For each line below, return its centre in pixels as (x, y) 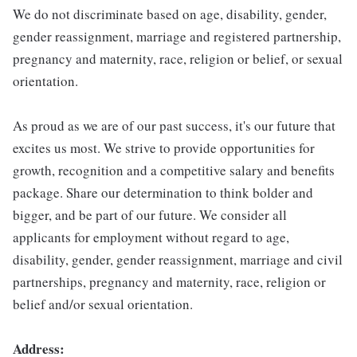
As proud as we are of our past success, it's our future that (174, 126)
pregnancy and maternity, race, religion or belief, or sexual (178, 59)
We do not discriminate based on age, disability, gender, (170, 14)
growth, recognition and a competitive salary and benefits (174, 171)
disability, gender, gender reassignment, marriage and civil (178, 260)
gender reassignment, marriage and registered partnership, (177, 37)
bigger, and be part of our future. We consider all (150, 215)
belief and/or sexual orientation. (103, 304)
